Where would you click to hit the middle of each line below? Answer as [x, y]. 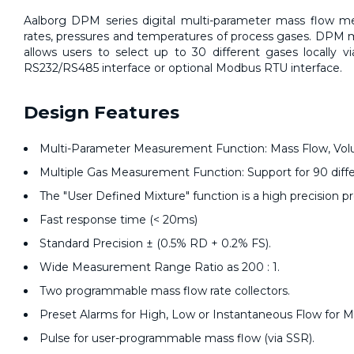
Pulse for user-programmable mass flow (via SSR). [177, 338]
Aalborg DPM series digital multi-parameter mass [167, 20]
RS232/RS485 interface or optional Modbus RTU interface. [183, 68]
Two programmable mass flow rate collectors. [165, 290]
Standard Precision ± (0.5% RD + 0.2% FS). [155, 243]
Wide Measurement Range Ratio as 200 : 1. [160, 267]
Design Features [102, 112]
